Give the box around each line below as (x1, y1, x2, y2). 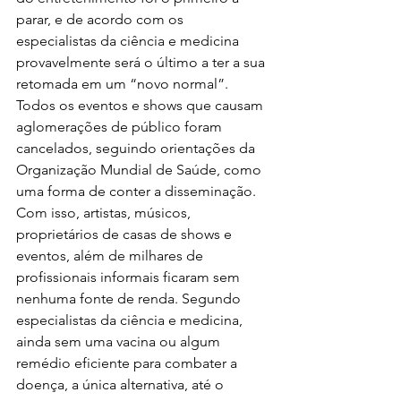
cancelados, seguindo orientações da (16, 140, 259, 157)
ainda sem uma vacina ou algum (16, 333, 224, 350)
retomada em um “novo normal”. (16, 75, 232, 92)
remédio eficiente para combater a (16, 354, 241, 371)
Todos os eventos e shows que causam (16, 97, 267, 114)
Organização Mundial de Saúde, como (16, 161, 265, 178)
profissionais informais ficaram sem (16, 269, 243, 286)
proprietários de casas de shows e (16, 226, 235, 243)
